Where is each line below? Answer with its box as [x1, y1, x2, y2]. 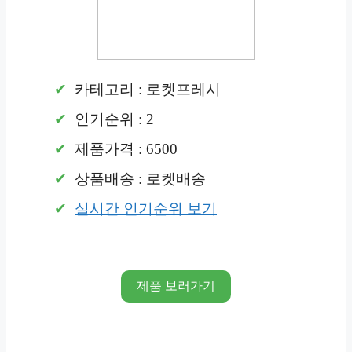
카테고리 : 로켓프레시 [71, 80, 221, 97]
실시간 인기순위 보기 [75, 200, 217, 217]
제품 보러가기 [137, 279, 215, 293]
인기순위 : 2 [71, 110, 154, 127]
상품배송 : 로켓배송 [71, 170, 206, 187]
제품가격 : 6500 [71, 140, 178, 157]
